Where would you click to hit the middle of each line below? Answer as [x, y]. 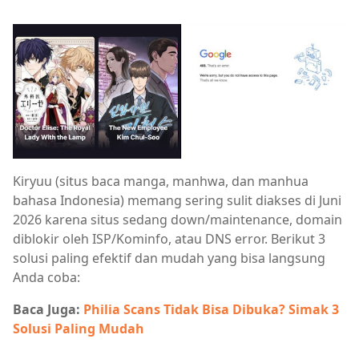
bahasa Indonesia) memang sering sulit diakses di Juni [177, 201]
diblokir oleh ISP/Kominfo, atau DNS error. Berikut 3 [169, 239]
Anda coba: [46, 278]
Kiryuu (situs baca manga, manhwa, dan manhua [161, 182]
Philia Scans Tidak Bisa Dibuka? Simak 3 [211, 310]
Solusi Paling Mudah [79, 329]
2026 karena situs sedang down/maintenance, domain [177, 220]
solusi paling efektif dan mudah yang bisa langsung [169, 258]
